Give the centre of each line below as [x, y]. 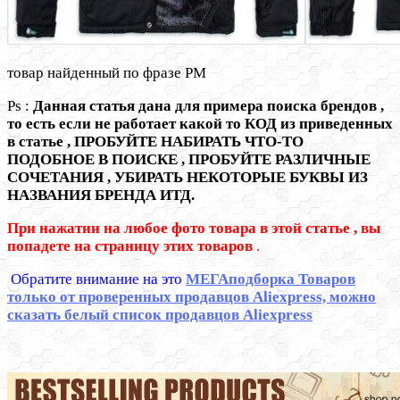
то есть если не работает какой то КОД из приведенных [200, 124]
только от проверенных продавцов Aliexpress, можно [192, 297]
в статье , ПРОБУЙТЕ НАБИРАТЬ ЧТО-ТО [155, 142]
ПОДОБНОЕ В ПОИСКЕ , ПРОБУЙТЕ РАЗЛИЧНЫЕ [189, 160]
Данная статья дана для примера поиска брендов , [208, 106]
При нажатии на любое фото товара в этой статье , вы [194, 229]
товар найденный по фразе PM [107, 73]
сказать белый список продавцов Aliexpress [160, 315]
